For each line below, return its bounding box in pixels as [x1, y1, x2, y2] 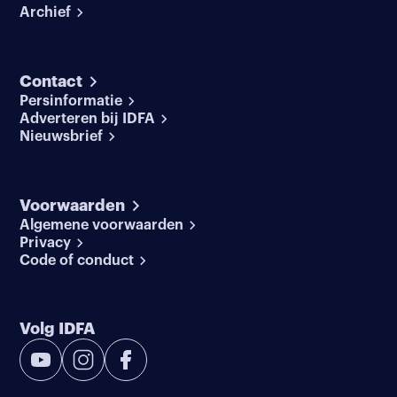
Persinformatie [19, 93, 123, 108]
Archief [19, 4, 72, 19]
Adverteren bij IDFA [19, 111, 156, 126]
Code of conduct [19, 253, 135, 268]
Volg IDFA [19, 320, 96, 337]
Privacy [19, 235, 72, 250]
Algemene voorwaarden [19, 217, 184, 232]
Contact [19, 73, 83, 90]
